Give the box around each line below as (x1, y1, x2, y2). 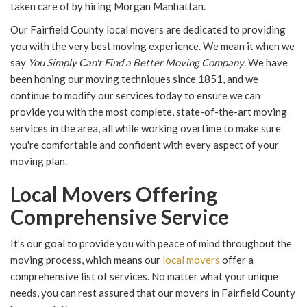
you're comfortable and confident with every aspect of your (10, 138, 279, 151)
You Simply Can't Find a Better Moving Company (28, 56, 244, 69)
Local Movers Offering (10, 182, 217, 207)
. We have (244, 56, 288, 69)
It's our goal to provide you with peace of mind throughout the (10, 237, 292, 250)
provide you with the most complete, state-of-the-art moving (10, 106, 287, 119)
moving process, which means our (10, 254, 162, 267)
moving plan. (10, 155, 67, 168)
